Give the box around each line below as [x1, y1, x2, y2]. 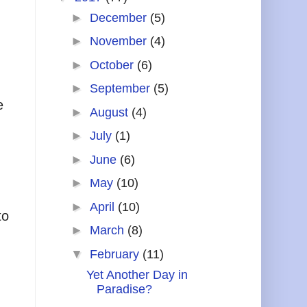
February [89, 247, 143, 261]
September [89, 82, 153, 96]
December [89, 10, 150, 25]
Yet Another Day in [86, 267, 188, 282]
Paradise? [96, 282, 152, 296]
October [89, 58, 137, 72]
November [89, 34, 150, 49]
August [89, 105, 132, 119]
